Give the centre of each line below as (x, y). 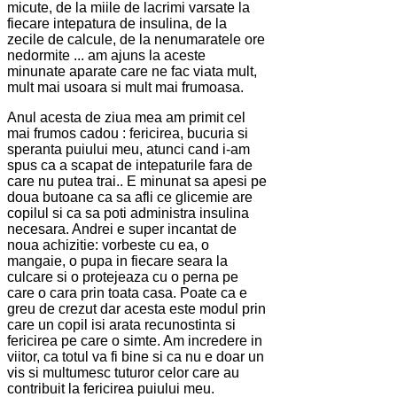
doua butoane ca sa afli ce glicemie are (130, 198)
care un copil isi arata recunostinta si (121, 325)
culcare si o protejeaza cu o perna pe (123, 277)
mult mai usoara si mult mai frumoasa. (125, 88)
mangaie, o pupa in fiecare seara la (117, 261)
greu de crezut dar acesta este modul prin (136, 309)
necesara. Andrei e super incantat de (122, 230)
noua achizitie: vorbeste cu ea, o (108, 245)
